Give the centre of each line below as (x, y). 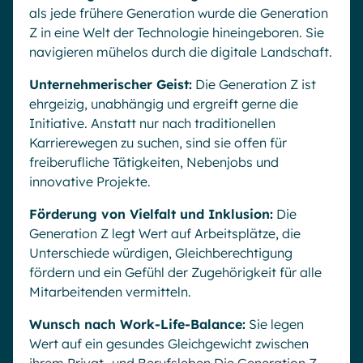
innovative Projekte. (90, 181)
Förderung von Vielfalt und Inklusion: (151, 214)
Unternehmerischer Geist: (111, 84)
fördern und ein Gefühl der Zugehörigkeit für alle (175, 272)
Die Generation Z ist (254, 84)
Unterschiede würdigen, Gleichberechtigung (161, 253)
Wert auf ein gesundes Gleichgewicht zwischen (169, 344)
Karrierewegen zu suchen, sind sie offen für (158, 143)
